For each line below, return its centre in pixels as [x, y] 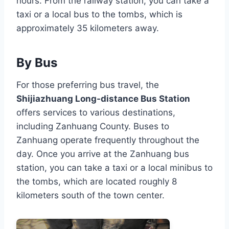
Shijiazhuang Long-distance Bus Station [103, 99]
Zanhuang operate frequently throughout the [108, 140]
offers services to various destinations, [96, 112]
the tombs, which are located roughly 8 [97, 181]
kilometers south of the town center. [90, 195]
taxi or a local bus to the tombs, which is [99, 14]
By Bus [37, 63]
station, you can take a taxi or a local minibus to [114, 168]
